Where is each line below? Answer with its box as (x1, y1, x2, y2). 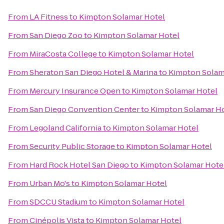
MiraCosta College (29, 48, 97, 59)
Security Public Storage (29, 141, 115, 151)
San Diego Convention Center (29, 104, 139, 114)
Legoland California (29, 122, 101, 133)
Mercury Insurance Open (29, 85, 120, 96)
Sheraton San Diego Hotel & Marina (29, 67, 157, 77)
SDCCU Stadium (29, 196, 87, 207)
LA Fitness (29, 11, 68, 22)
